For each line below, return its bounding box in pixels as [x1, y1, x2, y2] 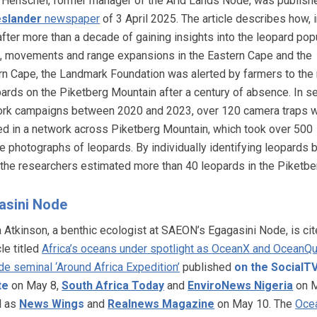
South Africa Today [62, 279, 165, 293]
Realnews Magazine [108, 297, 215, 311]
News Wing [19, 297, 79, 311]
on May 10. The [214, 297, 296, 311]
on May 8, [8, 279, 62, 293]
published [180, 260, 235, 275]
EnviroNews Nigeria [188, 279, 294, 293]
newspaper [42, 11, 100, 25]
